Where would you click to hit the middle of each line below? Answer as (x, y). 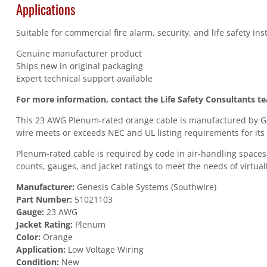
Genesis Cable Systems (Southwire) (145, 187)
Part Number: (44, 200)
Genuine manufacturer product (79, 54)
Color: (28, 237)
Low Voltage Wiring (104, 250)
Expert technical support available (84, 79)
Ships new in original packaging (79, 66)
